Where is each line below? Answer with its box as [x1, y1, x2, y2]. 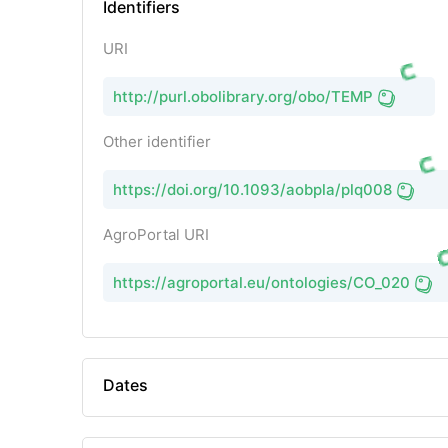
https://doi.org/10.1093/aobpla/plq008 [113, 180, 392, 200]
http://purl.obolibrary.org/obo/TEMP [113, 87, 373, 107]
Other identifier [103, 132, 211, 152]
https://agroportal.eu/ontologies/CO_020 [113, 273, 410, 293]
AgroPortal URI [103, 225, 209, 245]
